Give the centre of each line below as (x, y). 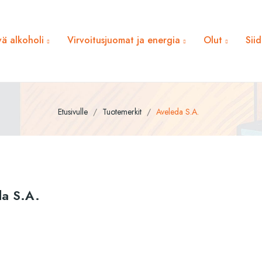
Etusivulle (73, 112)
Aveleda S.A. (177, 112)
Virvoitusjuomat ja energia (124, 40)
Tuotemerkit (122, 112)
